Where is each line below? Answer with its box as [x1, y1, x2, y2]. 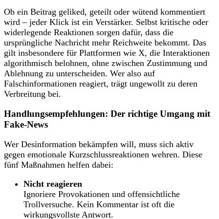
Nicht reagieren [23, 178, 82, 189]
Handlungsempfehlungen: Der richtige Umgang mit [4, 108, 210, 119]
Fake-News [4, 119, 48, 130]
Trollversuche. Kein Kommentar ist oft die [23, 199, 175, 209]
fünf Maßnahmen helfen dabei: [4, 159, 113, 170]
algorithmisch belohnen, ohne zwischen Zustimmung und [4, 58, 207, 68]
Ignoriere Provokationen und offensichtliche [23, 189, 180, 199]
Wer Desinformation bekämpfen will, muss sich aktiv [4, 139, 194, 149]
